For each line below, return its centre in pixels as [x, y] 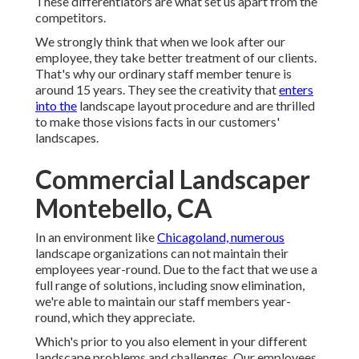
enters [296, 90]
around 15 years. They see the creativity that [157, 90]
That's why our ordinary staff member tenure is [163, 74]
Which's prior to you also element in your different [171, 341]
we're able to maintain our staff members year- [163, 301]
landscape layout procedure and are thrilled [196, 106]
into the [56, 106]
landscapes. [67, 138]
